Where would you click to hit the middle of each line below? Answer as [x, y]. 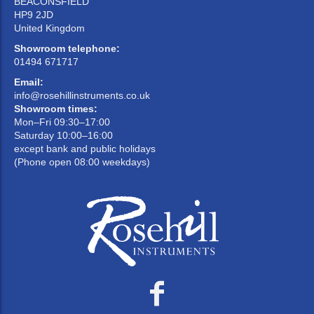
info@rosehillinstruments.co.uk [82, 96]
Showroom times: [56, 109]
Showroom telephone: [67, 49]
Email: [29, 82]
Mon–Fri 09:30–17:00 [62, 122]
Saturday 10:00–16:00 [63, 136]
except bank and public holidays [85, 149]
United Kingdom [49, 28]
